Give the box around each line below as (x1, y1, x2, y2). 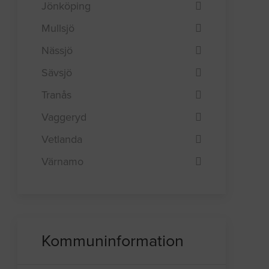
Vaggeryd (41, 110, 87, 124)
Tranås (41, 88, 72, 101)
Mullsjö (41, 21, 75, 35)
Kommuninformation (41, 231, 184, 251)
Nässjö (41, 43, 73, 57)
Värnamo (41, 154, 84, 168)
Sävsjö (41, 65, 73, 79)
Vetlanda (41, 132, 83, 146)
